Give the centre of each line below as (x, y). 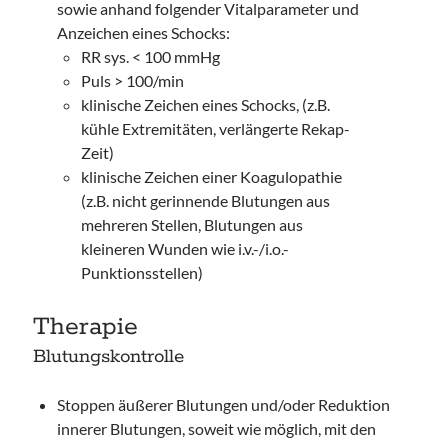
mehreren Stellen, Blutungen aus (192, 224)
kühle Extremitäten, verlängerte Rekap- (216, 128)
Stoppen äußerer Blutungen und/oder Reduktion (224, 404)
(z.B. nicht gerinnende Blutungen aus (206, 200)
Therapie (86, 327)
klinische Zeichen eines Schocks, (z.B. (206, 104)
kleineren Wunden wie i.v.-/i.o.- (185, 248)
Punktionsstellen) (142, 272)
